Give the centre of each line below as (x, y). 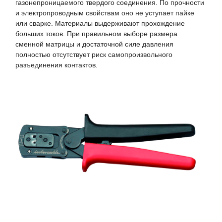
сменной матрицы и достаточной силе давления (94, 44)
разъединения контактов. (56, 65)
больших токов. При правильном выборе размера (96, 33)
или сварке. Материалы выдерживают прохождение (100, 23)
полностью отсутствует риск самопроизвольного (94, 54)
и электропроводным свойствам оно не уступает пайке (105, 13)
